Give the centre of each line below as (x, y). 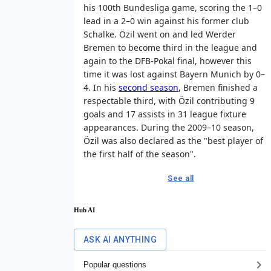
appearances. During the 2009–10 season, (169, 127)
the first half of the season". (140, 154)
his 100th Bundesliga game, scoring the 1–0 (173, 7)
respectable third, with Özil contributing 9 (169, 100)
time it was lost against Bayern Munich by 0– (174, 74)
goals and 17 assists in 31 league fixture (165, 114)
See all (181, 178)
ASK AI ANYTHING (120, 239)
